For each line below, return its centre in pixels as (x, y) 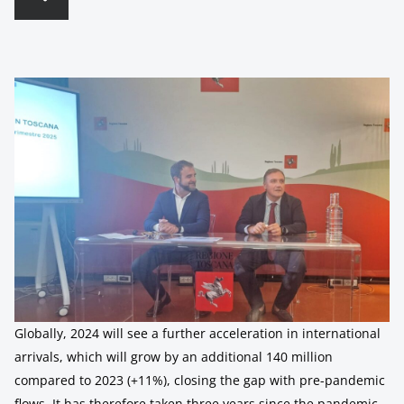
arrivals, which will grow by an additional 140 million (174, 356)
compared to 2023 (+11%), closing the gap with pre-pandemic (200, 380)
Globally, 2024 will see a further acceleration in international (197, 333)
